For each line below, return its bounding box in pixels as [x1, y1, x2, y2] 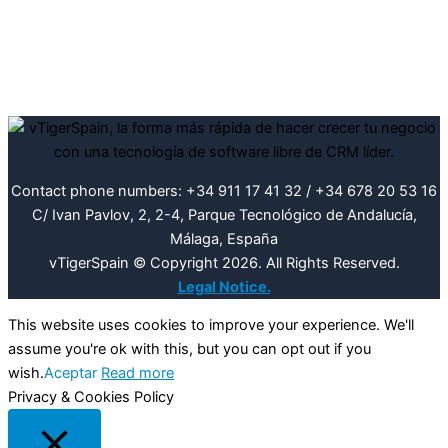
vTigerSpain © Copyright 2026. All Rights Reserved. [48, 253, 400, 272]
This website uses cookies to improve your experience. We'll [8, 316, 414, 335]
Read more [101, 364, 174, 383]
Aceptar [44, 364, 97, 383]
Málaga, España [170, 229, 278, 248]
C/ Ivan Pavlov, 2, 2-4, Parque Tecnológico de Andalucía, [31, 205, 417, 224]
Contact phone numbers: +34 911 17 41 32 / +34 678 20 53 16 [11, 181, 437, 200]
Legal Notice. [177, 277, 271, 296]
